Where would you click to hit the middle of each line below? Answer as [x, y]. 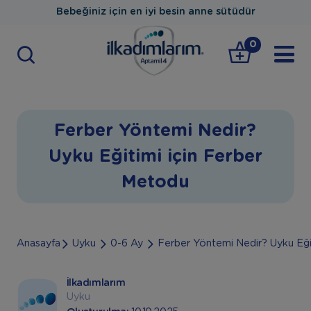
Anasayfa [38, 243]
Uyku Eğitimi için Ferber [155, 156]
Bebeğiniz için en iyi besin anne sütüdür [155, 12]
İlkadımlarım [96, 284]
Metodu [155, 182]
